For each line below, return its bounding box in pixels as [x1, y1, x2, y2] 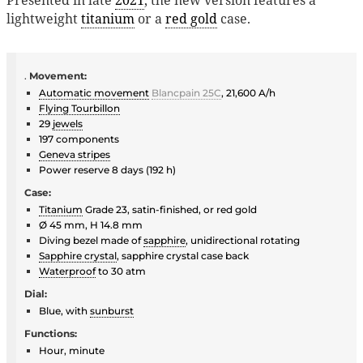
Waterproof [39, 264, 96, 277]
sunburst [90, 304, 134, 317]
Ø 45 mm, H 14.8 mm [39, 218, 143, 231]
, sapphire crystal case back [117, 249, 249, 262]
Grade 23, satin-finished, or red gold [83, 203, 257, 216]
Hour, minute [39, 344, 105, 357]
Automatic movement [39, 86, 149, 99]
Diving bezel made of [39, 233, 143, 246]
